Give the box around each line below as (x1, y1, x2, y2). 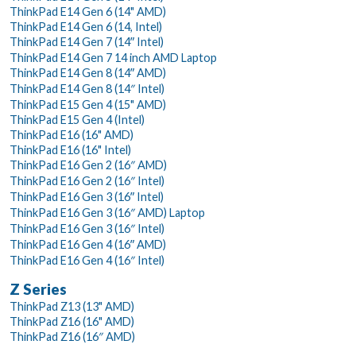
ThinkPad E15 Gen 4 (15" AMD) (10, 97, 166, 111)
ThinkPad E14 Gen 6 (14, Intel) (10, 19, 162, 33)
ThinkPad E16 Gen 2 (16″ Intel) (10, 173, 164, 188)
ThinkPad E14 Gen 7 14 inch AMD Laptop (10, 50, 217, 64)
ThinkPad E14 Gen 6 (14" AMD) (10, 4, 166, 18)
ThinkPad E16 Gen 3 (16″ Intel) (10, 221, 164, 235)
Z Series (10, 280, 67, 298)
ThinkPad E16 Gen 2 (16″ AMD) (10, 157, 167, 172)
